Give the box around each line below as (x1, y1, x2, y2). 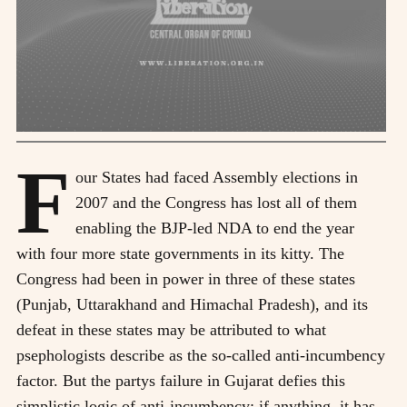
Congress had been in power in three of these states (16, 269, 355, 288)
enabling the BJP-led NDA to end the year (75, 218, 354, 237)
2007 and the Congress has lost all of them (75, 193, 357, 212)
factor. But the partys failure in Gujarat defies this (16, 371, 345, 390)
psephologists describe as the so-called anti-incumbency (16, 345, 385, 364)
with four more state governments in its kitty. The (16, 243, 344, 263)
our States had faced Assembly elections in (75, 167, 358, 186)
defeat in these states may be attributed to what (16, 320, 326, 339)
